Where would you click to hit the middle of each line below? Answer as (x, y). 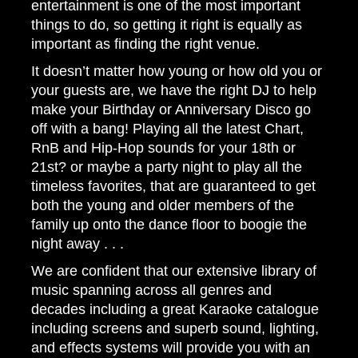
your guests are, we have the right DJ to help (174, 90)
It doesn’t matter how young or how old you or (177, 71)
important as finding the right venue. (145, 44)
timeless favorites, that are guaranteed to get (173, 186)
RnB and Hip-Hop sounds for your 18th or (163, 148)
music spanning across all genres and (151, 290)
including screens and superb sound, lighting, (175, 328)
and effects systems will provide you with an (171, 348)
